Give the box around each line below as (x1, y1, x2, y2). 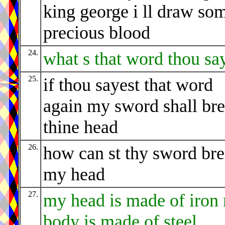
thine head (43, 117, 118, 138)
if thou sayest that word (43, 75, 213, 95)
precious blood (43, 23, 150, 43)
